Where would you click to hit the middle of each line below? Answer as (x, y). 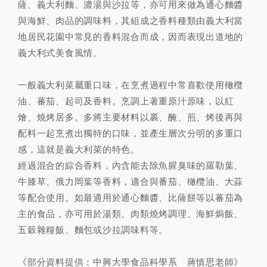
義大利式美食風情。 (60, 53)
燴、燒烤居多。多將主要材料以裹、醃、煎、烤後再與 (131, 117)
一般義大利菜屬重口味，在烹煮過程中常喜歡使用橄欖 (131, 85)
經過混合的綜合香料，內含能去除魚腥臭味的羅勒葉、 (131, 165)
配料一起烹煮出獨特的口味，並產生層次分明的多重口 (131, 133)
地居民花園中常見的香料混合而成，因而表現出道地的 (131, 37)
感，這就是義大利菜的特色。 (79, 149)
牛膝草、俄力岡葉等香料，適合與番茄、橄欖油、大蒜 (131, 181)
